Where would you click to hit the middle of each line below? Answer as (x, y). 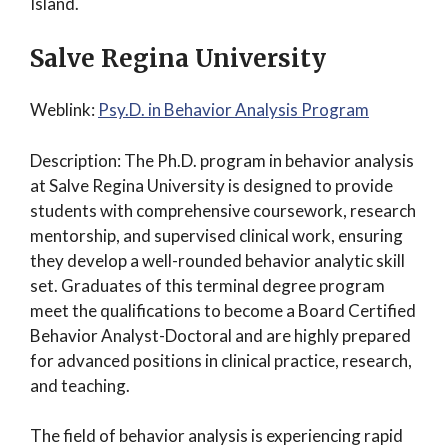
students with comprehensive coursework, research (223, 210)
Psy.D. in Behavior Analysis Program (233, 109)
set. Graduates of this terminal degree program (207, 285)
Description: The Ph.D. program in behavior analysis (222, 160)
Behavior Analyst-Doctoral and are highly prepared (220, 335)
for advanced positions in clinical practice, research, (221, 360)
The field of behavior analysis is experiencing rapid (216, 435)
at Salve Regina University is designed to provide (211, 185)
